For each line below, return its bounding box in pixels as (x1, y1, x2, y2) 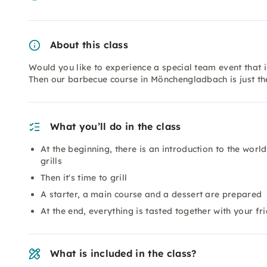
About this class (50, 39, 129, 51)
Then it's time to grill (41, 172, 128, 183)
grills (41, 156, 62, 166)
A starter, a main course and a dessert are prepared (41, 189, 262, 200)
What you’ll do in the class (50, 120, 181, 132)
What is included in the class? (50, 247, 197, 259)
